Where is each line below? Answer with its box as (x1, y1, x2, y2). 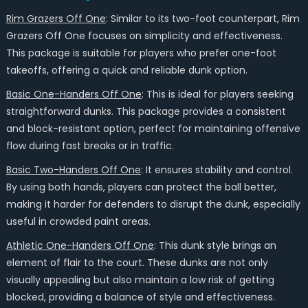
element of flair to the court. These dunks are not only (5, 256, 268, 269)
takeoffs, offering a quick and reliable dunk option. (5, 63, 247, 77)
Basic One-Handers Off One (5, 87, 142, 101)
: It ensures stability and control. (140, 163, 293, 177)
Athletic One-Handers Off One (5, 239, 154, 252)
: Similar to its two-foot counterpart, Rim (105, 12, 300, 25)
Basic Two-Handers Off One (5, 163, 141, 177)
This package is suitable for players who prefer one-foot (5, 46, 276, 60)
